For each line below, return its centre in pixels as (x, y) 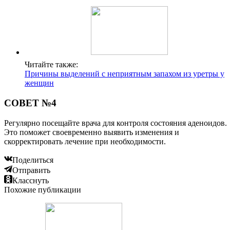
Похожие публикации (43, 189)
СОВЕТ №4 (30, 103)
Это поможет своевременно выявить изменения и (92, 132)
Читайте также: (51, 65)
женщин (39, 83)
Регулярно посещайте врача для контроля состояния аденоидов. (116, 123)
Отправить (31, 170)
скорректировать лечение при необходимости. (85, 141)
